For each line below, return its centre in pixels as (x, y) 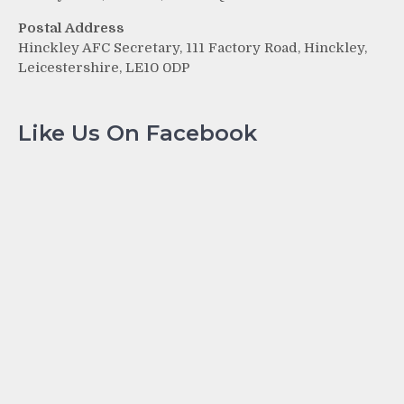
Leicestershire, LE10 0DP (104, 67)
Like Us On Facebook (138, 133)
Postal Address (71, 28)
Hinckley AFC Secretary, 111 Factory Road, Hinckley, (193, 47)
